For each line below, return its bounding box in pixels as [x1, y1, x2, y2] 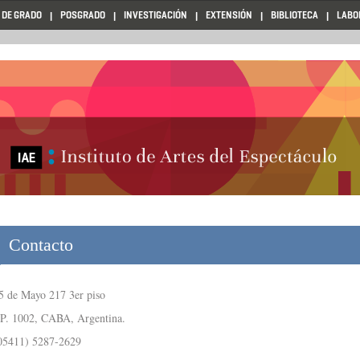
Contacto [9, 235, 73, 255]
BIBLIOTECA [271, 8, 318, 21]
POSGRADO [60, 8, 105, 21]
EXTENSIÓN [206, 8, 252, 21]
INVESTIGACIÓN [124, 8, 187, 21]
